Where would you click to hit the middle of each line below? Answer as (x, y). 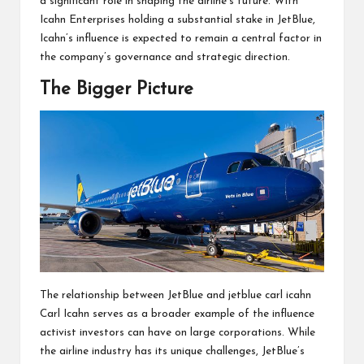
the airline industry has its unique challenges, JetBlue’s (172, 351)
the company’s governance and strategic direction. (165, 58)
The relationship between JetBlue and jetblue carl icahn (175, 295)
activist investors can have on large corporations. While (178, 332)
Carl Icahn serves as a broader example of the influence (177, 314)
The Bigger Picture (117, 90)
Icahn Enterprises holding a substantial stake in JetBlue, (178, 20)
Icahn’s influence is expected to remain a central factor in (181, 39)
